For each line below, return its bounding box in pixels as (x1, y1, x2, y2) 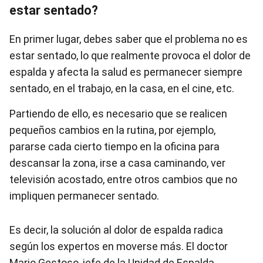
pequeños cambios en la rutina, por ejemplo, (9, 124, 215, 136)
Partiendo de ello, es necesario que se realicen (9, 107, 227, 120)
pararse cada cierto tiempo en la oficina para (9, 140, 220, 153)
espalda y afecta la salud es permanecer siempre (9, 66, 242, 78)
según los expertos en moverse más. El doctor (9, 240, 228, 252)
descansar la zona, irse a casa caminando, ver (9, 157, 225, 169)
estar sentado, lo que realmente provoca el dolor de (9, 49, 251, 62)
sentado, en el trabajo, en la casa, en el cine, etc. (9, 82, 234, 95)
